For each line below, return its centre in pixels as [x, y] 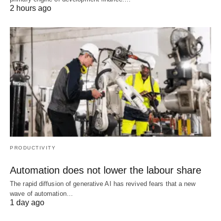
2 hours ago [31, 8]
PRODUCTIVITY [33, 147]
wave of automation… [41, 193]
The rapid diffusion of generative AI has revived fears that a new [103, 184]
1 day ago [27, 202]
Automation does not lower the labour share [106, 170]
